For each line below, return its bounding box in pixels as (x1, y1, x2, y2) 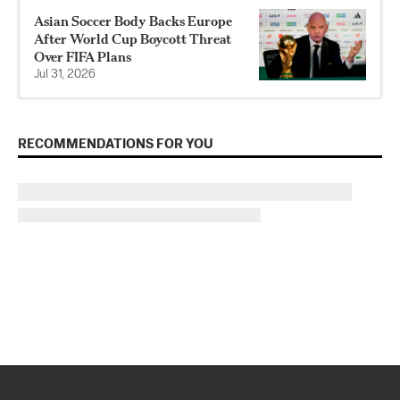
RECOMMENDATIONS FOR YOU (18, 137, 213, 151)
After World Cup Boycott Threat (34, 29, 231, 47)
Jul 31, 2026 (34, 68, 96, 80)
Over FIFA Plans (34, 47, 131, 65)
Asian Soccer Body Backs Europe (34, 12, 232, 29)
